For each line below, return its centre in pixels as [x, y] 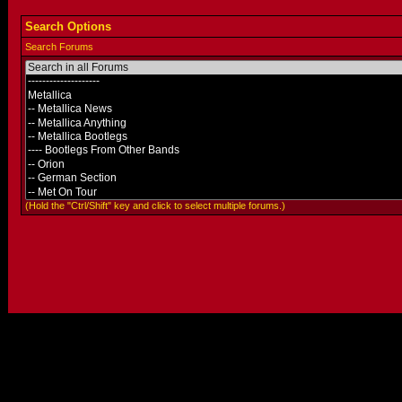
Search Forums [59, 47]
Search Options [68, 26]
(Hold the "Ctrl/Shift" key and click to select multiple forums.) [155, 205]
